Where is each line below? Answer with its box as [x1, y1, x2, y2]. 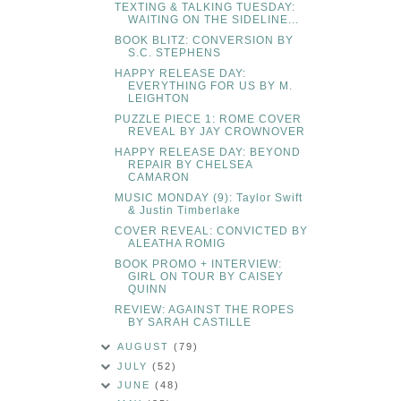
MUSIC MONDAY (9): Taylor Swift [114, 192, 303, 205]
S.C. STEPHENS [127, 47, 221, 60]
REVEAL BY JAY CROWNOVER [127, 125, 305, 139]
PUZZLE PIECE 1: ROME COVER [114, 113, 302, 126]
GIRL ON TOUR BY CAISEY [127, 270, 284, 284]
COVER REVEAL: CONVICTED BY [114, 225, 308, 238]
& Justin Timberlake [127, 204, 241, 218]
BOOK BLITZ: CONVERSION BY [114, 34, 294, 47]
